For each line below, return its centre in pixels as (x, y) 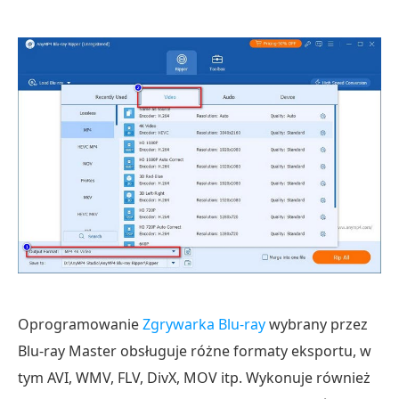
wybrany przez (317, 324)
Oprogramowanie (80, 324)
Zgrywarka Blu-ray (204, 324)
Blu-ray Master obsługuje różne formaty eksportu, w (195, 351)
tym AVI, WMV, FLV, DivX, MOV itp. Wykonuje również (194, 378)
